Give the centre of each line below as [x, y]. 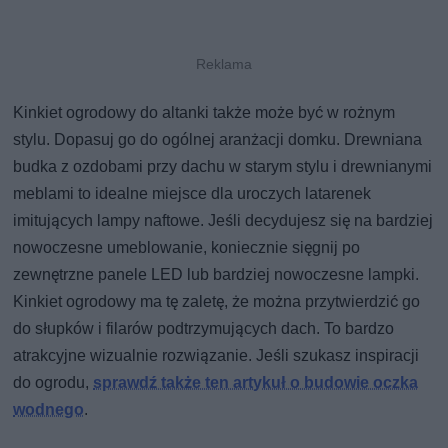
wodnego [49, 409]
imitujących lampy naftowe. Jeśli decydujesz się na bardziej [223, 220]
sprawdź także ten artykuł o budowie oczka [256, 382]
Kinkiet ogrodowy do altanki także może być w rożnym [204, 112]
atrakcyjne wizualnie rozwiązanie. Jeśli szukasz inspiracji [216, 355]
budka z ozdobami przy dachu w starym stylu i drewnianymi [223, 166]
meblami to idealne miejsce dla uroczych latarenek [192, 193]
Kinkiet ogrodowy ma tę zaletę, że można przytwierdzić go [217, 301]
